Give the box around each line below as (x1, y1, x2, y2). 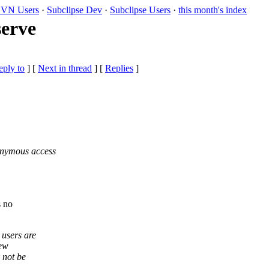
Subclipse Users (110, 5, 171, 15)
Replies (105, 63, 133, 74)
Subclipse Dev (47, 5, 102, 15)
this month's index (178, 5, 247, 15)
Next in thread (38, 63, 92, 74)
